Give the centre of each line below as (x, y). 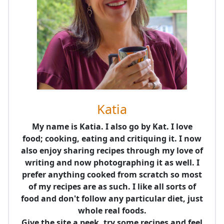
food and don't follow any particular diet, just (112, 199)
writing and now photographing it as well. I (112, 163)
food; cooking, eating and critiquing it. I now (112, 139)
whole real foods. (112, 211)
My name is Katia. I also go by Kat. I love (112, 127)
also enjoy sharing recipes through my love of (112, 151)
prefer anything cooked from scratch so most (112, 175)
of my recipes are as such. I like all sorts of (112, 187)
